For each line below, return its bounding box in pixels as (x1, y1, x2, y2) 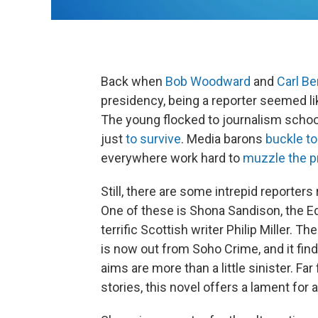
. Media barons (181, 131, 265, 146)
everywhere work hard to (101, 150, 243, 165)
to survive (126, 131, 181, 146)
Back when (101, 74, 165, 89)
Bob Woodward (165, 74, 251, 89)
